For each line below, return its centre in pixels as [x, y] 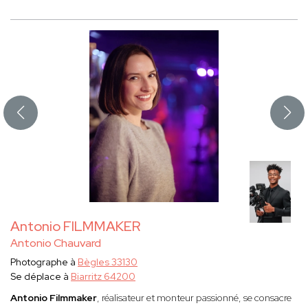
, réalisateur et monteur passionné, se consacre [194, 298]
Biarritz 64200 [103, 277]
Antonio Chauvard [56, 243]
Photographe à [44, 262]
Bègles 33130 [108, 262]
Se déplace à [41, 277]
